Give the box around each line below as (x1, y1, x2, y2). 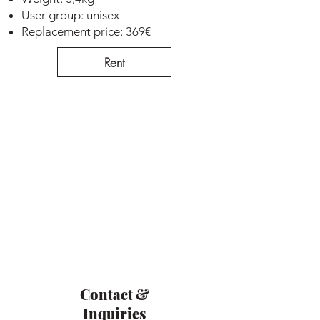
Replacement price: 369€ (21, 24, 151, 39)
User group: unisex (21, 8, 119, 22)
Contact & (79, 284, 149, 304)
